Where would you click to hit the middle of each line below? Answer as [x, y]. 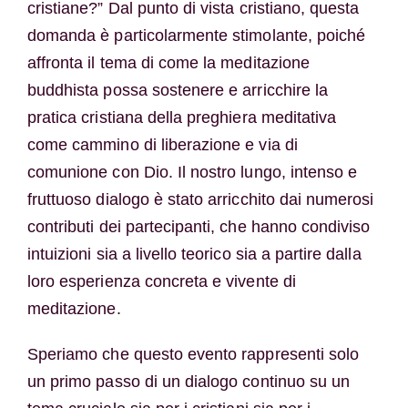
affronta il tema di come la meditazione [168, 62]
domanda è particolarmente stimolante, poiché [196, 35]
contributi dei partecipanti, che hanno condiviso [199, 226]
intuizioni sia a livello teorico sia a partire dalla [194, 254]
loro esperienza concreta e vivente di [161, 281]
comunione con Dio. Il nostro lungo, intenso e [192, 172]
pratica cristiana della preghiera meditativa [182, 117]
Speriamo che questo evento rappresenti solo [193, 354]
